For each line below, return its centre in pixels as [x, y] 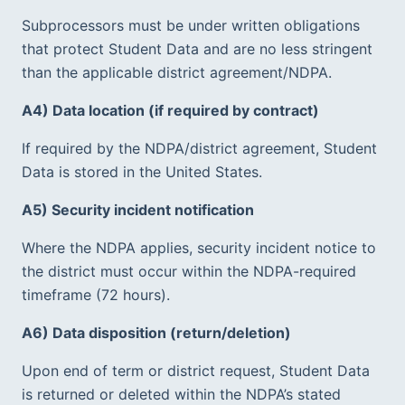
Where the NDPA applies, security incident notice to [199, 247]
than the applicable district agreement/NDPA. [181, 72]
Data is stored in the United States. [146, 171]
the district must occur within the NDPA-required [189, 271]
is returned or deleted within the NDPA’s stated [181, 394]
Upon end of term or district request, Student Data [196, 370]
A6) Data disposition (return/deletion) [156, 332]
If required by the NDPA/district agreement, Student [199, 148]
